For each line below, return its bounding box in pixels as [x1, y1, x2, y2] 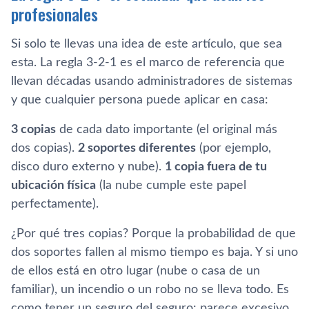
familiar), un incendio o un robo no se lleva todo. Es [11, 283, 289, 296]
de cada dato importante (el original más [56, 123, 277, 136]
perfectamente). [11, 197, 99, 210]
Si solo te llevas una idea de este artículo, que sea [11, 37, 282, 50]
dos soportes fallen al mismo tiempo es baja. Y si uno [11, 246, 298, 259]
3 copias [11, 123, 56, 136]
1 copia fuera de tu [165, 160, 267, 173]
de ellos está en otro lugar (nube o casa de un [11, 264, 260, 277]
